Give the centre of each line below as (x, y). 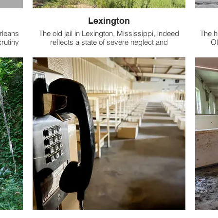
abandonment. (109, 51)
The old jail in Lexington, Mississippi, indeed (109, 33)
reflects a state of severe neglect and (109, 42)
